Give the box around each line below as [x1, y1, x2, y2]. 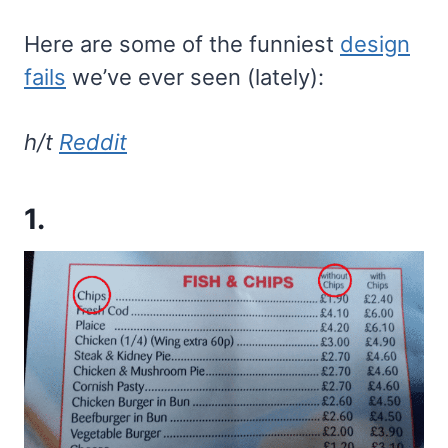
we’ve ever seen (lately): [66, 64, 324, 91]
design [340, 31, 410, 58]
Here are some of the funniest [24, 31, 340, 58]
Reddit [59, 129, 127, 156]
